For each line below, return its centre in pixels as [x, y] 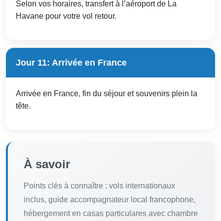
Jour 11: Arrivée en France [71, 62]
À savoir [47, 164]
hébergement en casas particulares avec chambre [111, 213]
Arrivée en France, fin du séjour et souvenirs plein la [107, 93]
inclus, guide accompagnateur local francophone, [110, 199]
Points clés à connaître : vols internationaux [99, 185]
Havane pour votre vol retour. [66, 16]
